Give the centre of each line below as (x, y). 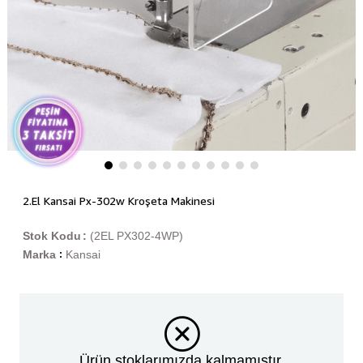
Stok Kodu (51, 236)
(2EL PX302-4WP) (136, 236)
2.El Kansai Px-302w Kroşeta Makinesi (118, 201)
